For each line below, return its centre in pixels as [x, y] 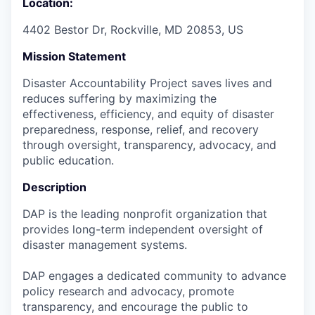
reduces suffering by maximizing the [120, 99]
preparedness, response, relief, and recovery [141, 130]
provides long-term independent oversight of [143, 230]
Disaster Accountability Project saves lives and [147, 83]
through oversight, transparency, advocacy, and [149, 145]
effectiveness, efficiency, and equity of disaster [148, 114]
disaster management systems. [105, 245]
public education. [68, 161]
